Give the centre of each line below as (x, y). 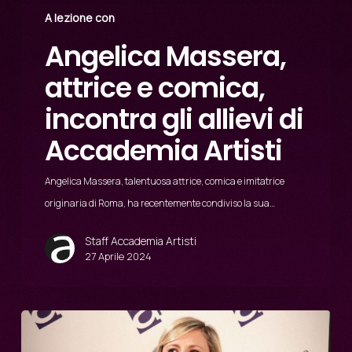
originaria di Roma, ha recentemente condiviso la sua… (159, 203)
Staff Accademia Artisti (140, 241)
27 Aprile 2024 (118, 257)
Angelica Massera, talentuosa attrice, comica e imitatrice (164, 181)
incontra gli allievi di (174, 119)
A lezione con (79, 18)
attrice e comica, (154, 88)
